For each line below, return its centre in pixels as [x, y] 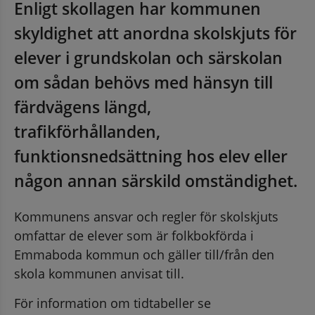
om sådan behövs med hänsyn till [143, 82]
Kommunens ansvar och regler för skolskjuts [146, 216]
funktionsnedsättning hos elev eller [151, 156]
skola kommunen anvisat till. [99, 273]
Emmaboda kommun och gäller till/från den [144, 254]
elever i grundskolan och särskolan [148, 57]
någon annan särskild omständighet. [156, 180]
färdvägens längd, [83, 107]
